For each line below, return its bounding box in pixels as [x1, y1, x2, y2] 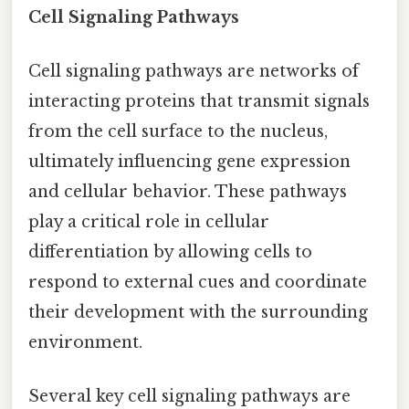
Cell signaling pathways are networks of [28, 61, 359, 82]
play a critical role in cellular [28, 212, 269, 233]
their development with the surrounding [28, 302, 368, 323]
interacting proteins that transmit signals [28, 91, 370, 112]
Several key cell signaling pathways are [28, 386, 351, 407]
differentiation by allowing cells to [28, 242, 312, 263]
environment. [28, 332, 142, 353]
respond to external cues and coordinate [28, 272, 367, 293]
